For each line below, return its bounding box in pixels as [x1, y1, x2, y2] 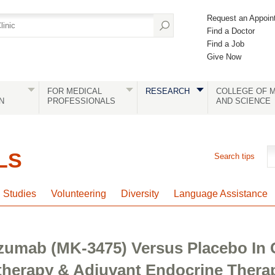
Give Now [207, 52, 241, 61]
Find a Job [207, 39, 244, 48]
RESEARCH [145, 87, 190, 96]
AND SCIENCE [215, 96, 271, 106]
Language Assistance [174, 188, 268, 199]
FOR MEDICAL [47, 87, 102, 96]
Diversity [121, 188, 159, 199]
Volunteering [51, 188, 106, 199]
